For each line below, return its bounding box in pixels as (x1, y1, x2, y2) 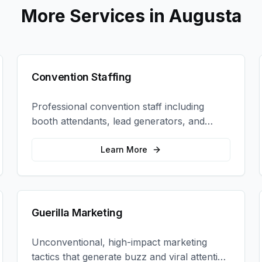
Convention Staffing (32, 71, 132, 83)
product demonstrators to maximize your (32, 130, 215, 142)
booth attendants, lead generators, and (32, 115, 205, 127)
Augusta (168, 5, 242, 26)
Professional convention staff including (32, 101, 205, 112)
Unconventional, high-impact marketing (32, 236, 208, 248)
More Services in (20, 5, 169, 26)
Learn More (100, 144, 147, 154)
